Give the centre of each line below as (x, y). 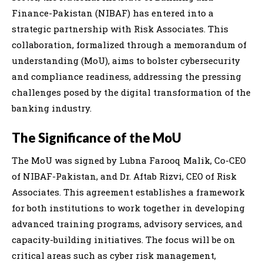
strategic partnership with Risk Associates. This (120, 28)
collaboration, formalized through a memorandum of (129, 44)
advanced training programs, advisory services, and (127, 223)
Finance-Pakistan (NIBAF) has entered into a (113, 13)
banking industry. (52, 108)
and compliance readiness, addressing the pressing (127, 76)
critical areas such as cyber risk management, (114, 255)
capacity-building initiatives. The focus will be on (124, 239)
